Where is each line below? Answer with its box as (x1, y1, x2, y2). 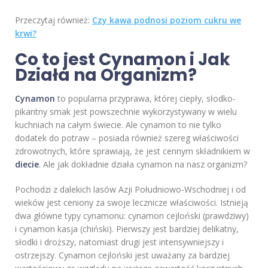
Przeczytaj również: (15, 14, 92, 26)
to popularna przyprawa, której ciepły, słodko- (55, 93, 236, 105)
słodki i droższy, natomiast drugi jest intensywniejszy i (15, 236, 224, 248)
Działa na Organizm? (15, 63, 197, 87)
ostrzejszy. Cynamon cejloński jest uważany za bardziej (15, 249, 230, 261)
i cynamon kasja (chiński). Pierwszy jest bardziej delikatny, (15, 223, 239, 235)
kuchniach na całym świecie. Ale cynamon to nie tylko (15, 119, 221, 131)
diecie (15, 159, 39, 170)
